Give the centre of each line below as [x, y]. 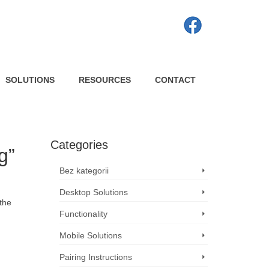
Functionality [83, 214]
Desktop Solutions [93, 192]
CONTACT [175, 80]
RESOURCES [104, 80]
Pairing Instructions [95, 257]
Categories [79, 145]
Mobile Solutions [90, 235]
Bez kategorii [84, 171]
